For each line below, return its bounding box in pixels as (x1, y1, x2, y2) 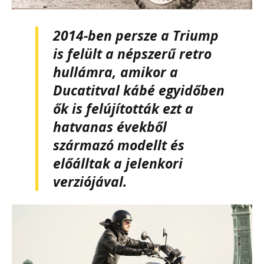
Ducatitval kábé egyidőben (53, 81, 225, 100)
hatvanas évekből (53, 117, 167, 137)
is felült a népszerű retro (53, 44, 212, 64)
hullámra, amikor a (53, 62, 178, 82)
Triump (173, 26, 219, 45)
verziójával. (53, 172, 127, 192)
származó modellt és (53, 136, 184, 155)
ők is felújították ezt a (53, 99, 193, 118)
